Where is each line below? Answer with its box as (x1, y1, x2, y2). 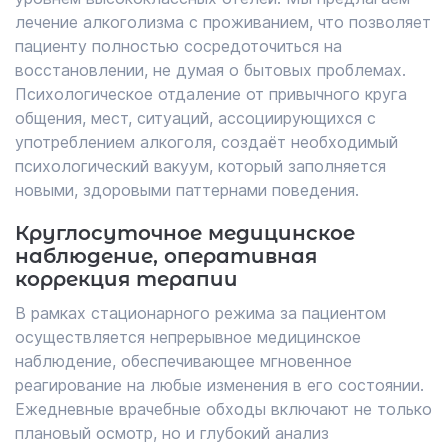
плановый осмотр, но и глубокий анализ (15, 423, 329, 443)
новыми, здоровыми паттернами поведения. (15, 180, 359, 200)
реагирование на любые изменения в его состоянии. (15, 375, 424, 395)
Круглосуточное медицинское (15, 221, 355, 245)
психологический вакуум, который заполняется (15, 156, 386, 176)
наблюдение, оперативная (15, 244, 317, 268)
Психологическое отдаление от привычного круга (15, 84, 407, 104)
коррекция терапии (15, 267, 238, 291)
